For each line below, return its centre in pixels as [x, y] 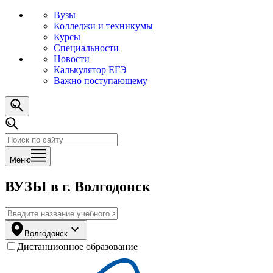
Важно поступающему [101, 81]
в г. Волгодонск [101, 186]
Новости [72, 59]
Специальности [86, 48]
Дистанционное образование [77, 246]
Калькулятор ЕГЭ [90, 70]
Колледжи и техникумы [103, 26]
